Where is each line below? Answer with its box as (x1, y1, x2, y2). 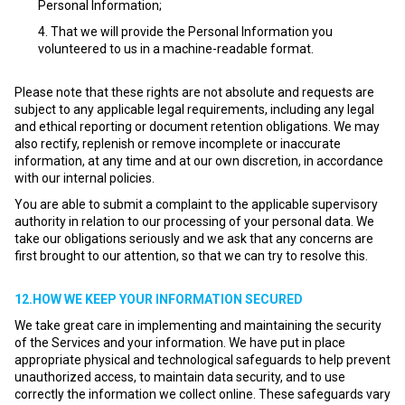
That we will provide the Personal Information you (51, 24, 333, 39)
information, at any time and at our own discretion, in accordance (14, 154, 383, 168)
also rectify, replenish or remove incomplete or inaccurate (14, 137, 341, 151)
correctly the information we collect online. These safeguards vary (14, 387, 391, 401)
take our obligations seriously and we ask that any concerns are (14, 231, 373, 246)
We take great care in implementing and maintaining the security (14, 318, 381, 333)
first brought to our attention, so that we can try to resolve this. (14, 249, 368, 263)
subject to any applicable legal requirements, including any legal (14, 102, 374, 117)
